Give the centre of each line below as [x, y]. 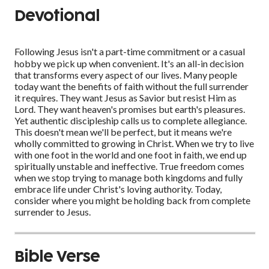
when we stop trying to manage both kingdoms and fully [128, 178]
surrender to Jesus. [53, 212]
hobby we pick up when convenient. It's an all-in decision [129, 64]
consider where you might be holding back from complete [132, 201]
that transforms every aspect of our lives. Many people [126, 75]
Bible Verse [57, 257]
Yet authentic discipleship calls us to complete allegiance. [131, 121]
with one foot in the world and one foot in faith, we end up [131, 155]
